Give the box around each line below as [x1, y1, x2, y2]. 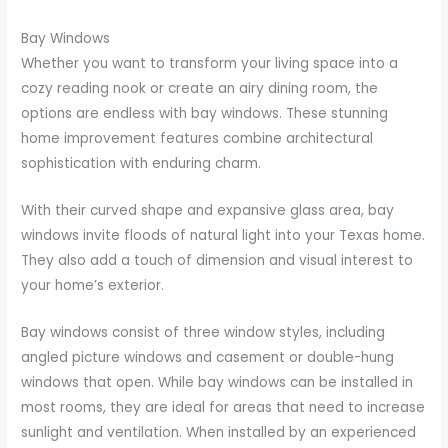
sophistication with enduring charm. [21, 154, 262, 174]
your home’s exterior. [21, 275, 165, 295]
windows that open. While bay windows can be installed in [21, 372, 414, 392]
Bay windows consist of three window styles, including [21, 322, 386, 342]
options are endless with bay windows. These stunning [21, 104, 389, 124]
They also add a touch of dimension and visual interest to [21, 250, 414, 270]
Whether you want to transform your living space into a [21, 54, 399, 74]
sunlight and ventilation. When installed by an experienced [21, 422, 417, 442]
